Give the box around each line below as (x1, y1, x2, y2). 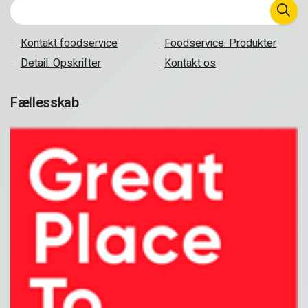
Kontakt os (164, 55, 216, 72)
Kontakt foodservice (21, 35, 118, 52)
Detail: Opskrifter (21, 55, 101, 72)
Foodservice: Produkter (164, 35, 276, 52)
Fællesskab (10, 93, 79, 113)
